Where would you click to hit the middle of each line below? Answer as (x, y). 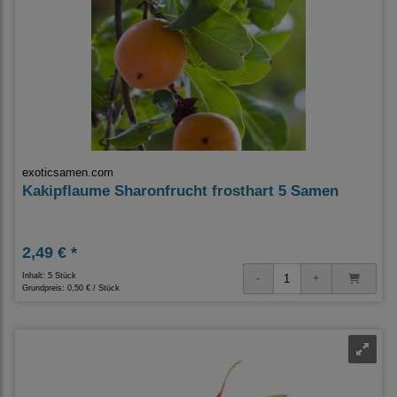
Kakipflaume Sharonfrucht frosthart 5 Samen (180, 191)
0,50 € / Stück (93, 288)
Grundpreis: (45, 288)
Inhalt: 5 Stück (49, 275)
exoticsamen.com (68, 172)
